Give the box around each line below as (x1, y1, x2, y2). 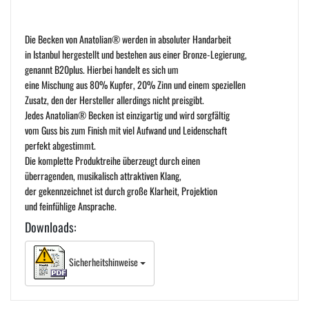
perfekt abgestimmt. (25, 137, 96, 152)
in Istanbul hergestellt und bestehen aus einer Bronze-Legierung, (25, 46, 247, 61)
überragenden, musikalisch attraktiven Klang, (25, 168, 181, 183)
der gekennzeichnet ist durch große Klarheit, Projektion (25, 183, 217, 198)
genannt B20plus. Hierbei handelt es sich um (25, 61, 179, 77)
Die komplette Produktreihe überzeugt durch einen (25, 152, 200, 168)
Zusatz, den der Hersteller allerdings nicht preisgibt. (25, 92, 204, 107)
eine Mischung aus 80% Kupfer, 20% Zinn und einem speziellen (25, 77, 246, 92)
